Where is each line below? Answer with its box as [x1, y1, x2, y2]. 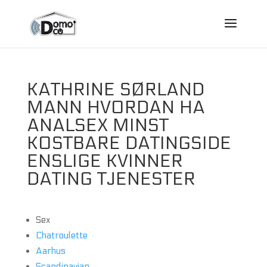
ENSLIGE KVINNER [26, 151, 183, 172]
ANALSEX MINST [26, 115, 169, 136]
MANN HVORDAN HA [26, 97, 205, 118]
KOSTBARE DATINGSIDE [26, 133, 231, 154]
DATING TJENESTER [26, 169, 195, 190]
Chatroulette [35, 230, 88, 241]
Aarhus [35, 246, 66, 256]
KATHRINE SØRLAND [26, 79, 204, 100]
